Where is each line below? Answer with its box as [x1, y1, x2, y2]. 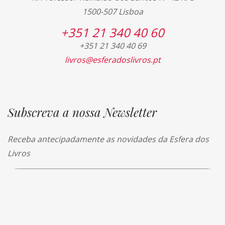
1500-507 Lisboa [82, 6, 143, 17]
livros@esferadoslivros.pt [64, 54, 161, 65]
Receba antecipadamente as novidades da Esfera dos [8, 133, 209, 145]
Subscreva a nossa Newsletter [8, 103, 157, 120]
